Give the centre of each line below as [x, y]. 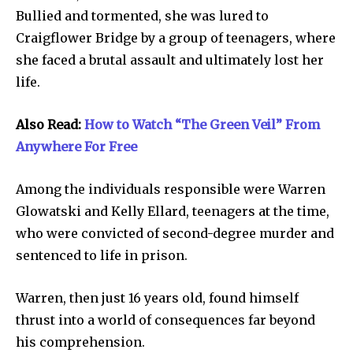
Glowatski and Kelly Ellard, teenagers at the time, [173, 211]
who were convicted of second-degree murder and [175, 233]
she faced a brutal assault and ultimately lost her [170, 59]
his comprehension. [80, 342]
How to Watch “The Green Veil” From [202, 124]
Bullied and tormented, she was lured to [142, 15]
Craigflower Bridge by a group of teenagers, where [176, 37]
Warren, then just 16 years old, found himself [157, 297]
